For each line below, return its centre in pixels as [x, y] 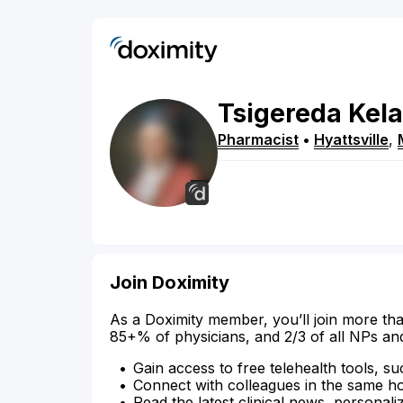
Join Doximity [170, 283]
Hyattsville [351, 140]
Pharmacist [258, 140]
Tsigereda [280, 114]
